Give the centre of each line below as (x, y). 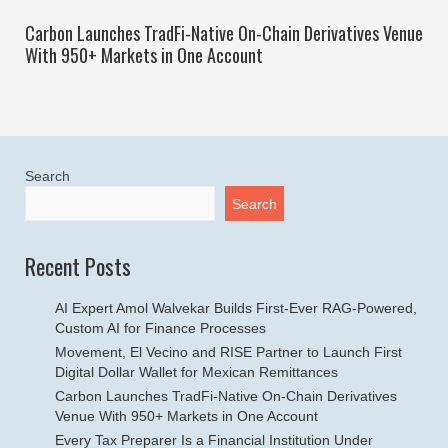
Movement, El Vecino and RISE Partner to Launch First (228, 352)
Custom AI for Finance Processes (160, 328)
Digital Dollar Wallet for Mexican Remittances (196, 372)
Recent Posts (78, 266)
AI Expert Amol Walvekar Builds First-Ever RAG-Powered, (236, 308)
